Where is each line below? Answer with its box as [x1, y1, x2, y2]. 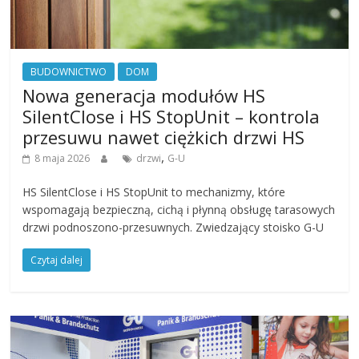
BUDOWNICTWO [30, 64, 107, 79]
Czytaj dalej [30, 252, 83, 267]
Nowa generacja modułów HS [22, 83, 266, 107]
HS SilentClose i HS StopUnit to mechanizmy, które [22, 184, 286, 200]
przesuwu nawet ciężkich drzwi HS [22, 124, 305, 149]
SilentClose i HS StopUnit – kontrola [22, 103, 321, 128]
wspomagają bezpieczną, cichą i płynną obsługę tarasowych [22, 201, 336, 217]
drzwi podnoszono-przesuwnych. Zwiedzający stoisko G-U [22, 219, 325, 235]
